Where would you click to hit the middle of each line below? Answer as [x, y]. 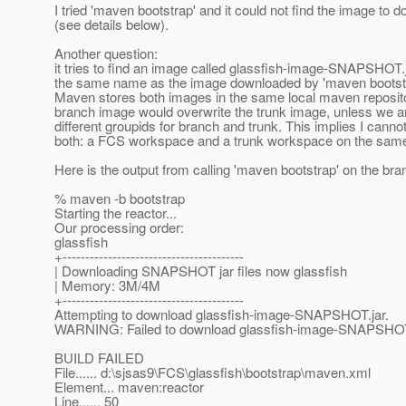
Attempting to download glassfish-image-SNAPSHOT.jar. [222, 314]
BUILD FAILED [99, 358]
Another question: [106, 53]
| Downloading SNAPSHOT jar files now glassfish [201, 271]
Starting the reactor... [116, 213]
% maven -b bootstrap [120, 198]
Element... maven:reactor [129, 387]
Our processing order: [119, 227]
